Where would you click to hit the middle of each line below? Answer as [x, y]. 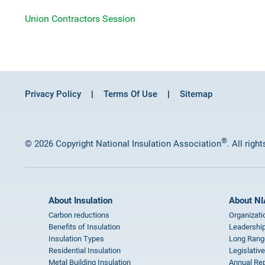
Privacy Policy [53, 94]
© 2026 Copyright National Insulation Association [123, 144]
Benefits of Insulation [84, 227]
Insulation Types [76, 239]
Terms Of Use [130, 94]
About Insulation [80, 201]
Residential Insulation [85, 251]
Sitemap [196, 94]
